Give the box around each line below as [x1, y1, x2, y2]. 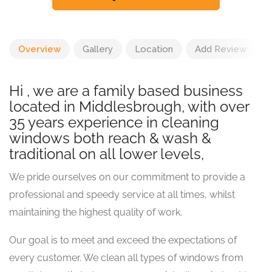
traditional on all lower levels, [9, 145, 204, 163]
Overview [18, 44, 61, 55]
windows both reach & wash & [9, 129, 211, 147]
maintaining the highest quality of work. [9, 206, 182, 218]
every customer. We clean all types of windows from [9, 252, 243, 263]
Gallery [83, 44, 113, 55]
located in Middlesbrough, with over [9, 98, 249, 115]
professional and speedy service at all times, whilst [9, 189, 235, 200]
